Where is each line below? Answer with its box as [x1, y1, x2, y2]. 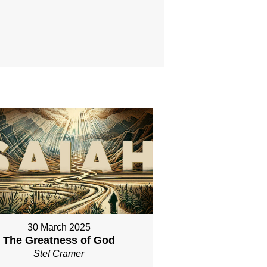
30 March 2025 [27, 222, 91, 233]
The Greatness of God [2, 234, 115, 247]
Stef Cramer [33, 249, 85, 259]
